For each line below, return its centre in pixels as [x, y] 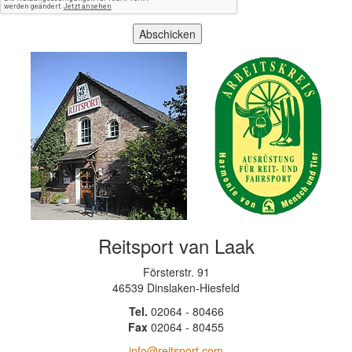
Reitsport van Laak [176, 246]
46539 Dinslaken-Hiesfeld [176, 288]
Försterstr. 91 [176, 272]
